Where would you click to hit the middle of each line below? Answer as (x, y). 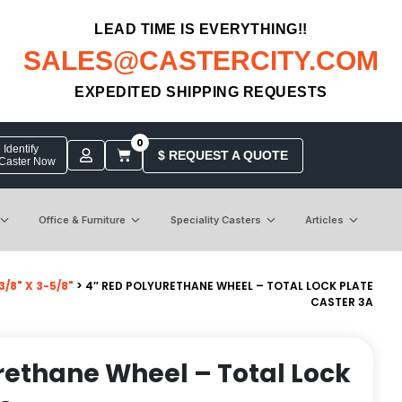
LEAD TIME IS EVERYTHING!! (201, 29)
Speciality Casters (215, 219)
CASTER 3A (342, 301)
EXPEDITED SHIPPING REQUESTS (201, 92)
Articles (324, 219)
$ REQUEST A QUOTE (223, 155)
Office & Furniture (83, 219)
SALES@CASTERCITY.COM (201, 61)
